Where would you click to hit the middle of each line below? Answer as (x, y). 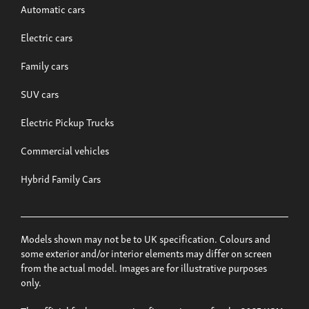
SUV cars (40, 93)
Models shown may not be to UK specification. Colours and (146, 238)
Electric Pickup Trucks (67, 122)
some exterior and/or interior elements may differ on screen (146, 253)
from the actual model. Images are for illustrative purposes (144, 267)
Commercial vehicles (65, 150)
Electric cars (47, 37)
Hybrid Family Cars (61, 178)
